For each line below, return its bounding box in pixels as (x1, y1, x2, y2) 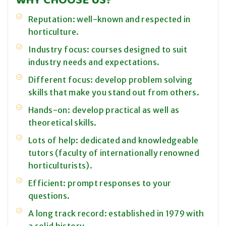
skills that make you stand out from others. (28, 87, 200, 98)
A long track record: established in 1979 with (28, 208, 204, 219)
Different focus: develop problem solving (28, 75, 193, 85)
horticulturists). (28, 160, 92, 171)
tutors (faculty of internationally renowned (28, 148, 200, 158)
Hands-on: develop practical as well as (28, 105, 180, 116)
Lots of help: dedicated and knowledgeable (28, 135, 199, 146)
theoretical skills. (28, 118, 97, 128)
